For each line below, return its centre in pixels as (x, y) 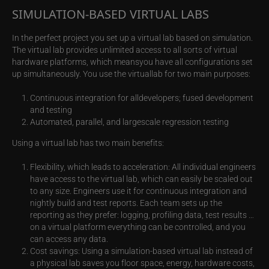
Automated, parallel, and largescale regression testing (129, 122)
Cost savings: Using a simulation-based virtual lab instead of (141, 251)
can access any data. (69, 239)
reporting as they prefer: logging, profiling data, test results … (142, 215)
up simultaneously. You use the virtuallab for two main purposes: (131, 74)
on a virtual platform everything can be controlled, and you (138, 227)
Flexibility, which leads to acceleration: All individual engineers (143, 167)
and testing (51, 110)
